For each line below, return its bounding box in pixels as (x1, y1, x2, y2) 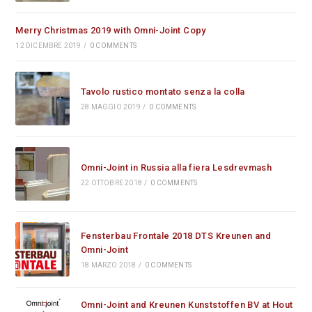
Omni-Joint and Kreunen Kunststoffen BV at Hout (80, 299, 293, 310)
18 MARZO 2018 (80, 261, 136, 270)
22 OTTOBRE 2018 (80, 178, 142, 187)
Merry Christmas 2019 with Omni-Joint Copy (15, 24, 206, 36)
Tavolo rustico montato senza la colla (80, 86, 245, 97)
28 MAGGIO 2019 (80, 103, 141, 111)
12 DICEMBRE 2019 (15, 41, 81, 49)
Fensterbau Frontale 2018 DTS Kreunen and (80, 231, 271, 242)
